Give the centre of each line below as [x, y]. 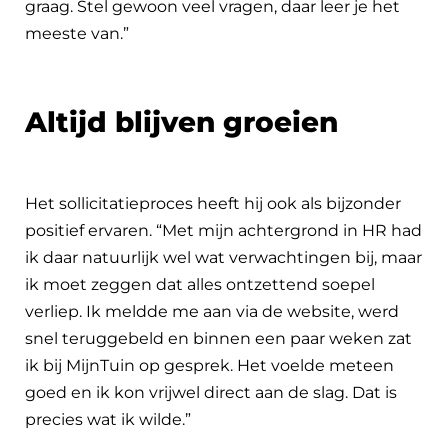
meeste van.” [77, 33]
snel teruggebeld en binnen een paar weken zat [218, 338]
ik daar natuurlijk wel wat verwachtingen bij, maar [223, 257]
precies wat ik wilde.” [108, 419]
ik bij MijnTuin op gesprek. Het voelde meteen [209, 365]
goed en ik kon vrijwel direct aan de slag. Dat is [211, 392]
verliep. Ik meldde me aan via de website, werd [212, 311]
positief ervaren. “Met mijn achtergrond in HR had [223, 230]
